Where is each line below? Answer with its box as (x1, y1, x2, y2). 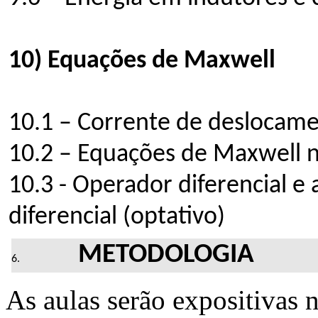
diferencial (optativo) (9, 204, 225, 230)
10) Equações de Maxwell (9, 48, 275, 74)
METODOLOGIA (78, 241, 255, 269)
